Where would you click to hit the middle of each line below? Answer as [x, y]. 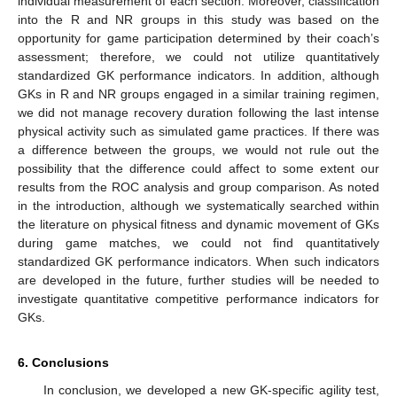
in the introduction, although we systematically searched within [198, 205]
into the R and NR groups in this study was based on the [198, 19]
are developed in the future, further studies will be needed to [198, 280]
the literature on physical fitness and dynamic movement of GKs [198, 224]
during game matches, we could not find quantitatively [198, 242]
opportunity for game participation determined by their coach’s [198, 38]
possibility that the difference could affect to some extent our [198, 168]
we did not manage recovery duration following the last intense [198, 112]
